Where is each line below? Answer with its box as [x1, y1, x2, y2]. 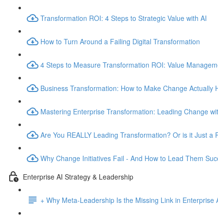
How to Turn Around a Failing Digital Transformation [40, 36, 200, 46]
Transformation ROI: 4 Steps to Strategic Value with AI [40, 13, 207, 23]
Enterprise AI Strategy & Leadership [23, 171, 133, 182]
